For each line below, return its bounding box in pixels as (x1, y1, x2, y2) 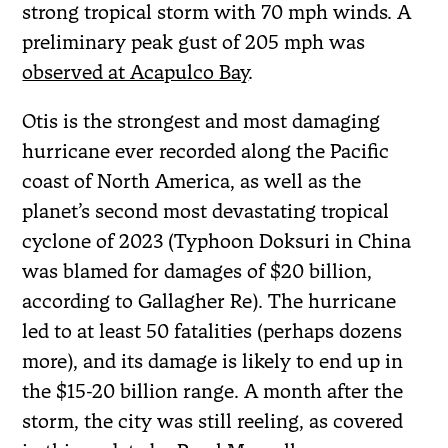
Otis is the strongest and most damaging (22, 108, 381, 133)
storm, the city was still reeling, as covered (22, 408, 404, 433)
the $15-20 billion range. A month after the (22, 378, 404, 403)
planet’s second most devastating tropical (22, 198, 390, 223)
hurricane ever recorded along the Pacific (22, 138, 390, 163)
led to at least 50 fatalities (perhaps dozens (22, 318, 403, 343)
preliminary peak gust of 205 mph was (22, 29, 366, 54)
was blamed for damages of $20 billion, (22, 258, 373, 283)
